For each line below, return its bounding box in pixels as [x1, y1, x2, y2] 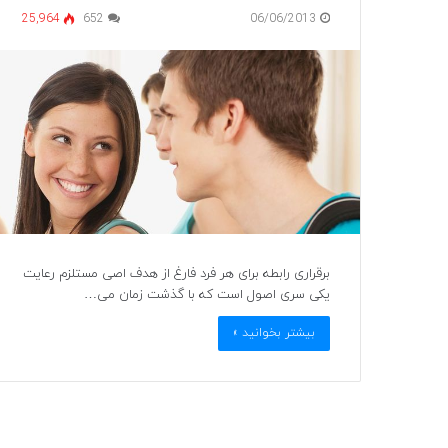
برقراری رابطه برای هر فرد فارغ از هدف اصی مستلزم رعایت [23, 264, 330, 283]
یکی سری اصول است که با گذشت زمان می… [84, 285, 330, 304]
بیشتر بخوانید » [233, 324, 315, 341]
